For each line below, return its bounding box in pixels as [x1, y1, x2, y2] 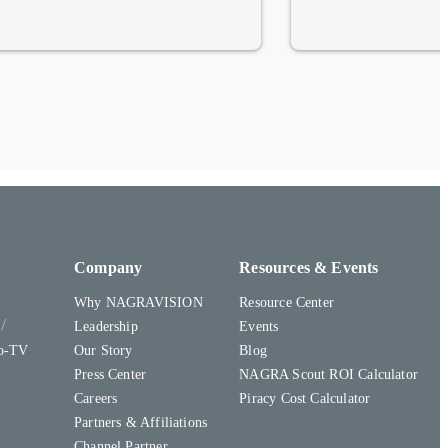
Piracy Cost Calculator [239, 391, 371, 406]
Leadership [73, 319, 138, 334]
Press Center [73, 367, 147, 382]
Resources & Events [239, 259, 379, 276]
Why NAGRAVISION [73, 295, 203, 310]
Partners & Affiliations [73, 415, 208, 430]
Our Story [73, 343, 133, 358]
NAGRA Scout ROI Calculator [239, 367, 418, 382]
